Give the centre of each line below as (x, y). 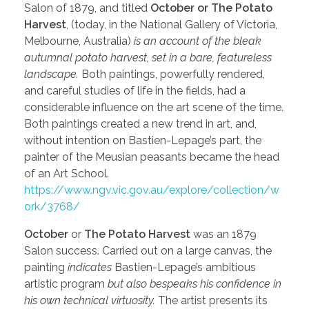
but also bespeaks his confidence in (193, 283)
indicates (90, 267)
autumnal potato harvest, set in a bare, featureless (148, 57)
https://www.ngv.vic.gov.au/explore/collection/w (152, 190)
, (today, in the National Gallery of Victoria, (172, 24)
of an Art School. (67, 173)
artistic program (64, 283)
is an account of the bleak (196, 41)
